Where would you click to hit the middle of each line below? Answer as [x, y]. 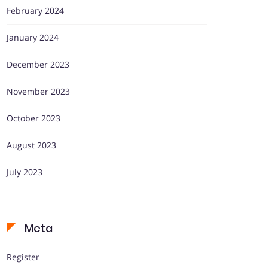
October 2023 [33, 118]
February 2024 [35, 10]
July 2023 [25, 172]
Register [23, 257]
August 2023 [31, 145]
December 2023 [38, 64]
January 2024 [33, 37]
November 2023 [38, 91]
